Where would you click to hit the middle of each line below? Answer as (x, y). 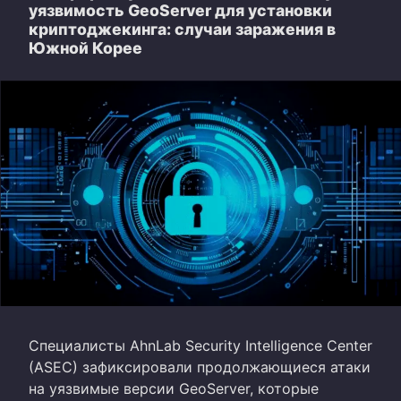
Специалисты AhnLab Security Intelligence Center (200, 346)
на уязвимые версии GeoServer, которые (174, 389)
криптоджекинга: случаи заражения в (182, 30)
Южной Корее (85, 48)
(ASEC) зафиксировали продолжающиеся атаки (200, 367)
